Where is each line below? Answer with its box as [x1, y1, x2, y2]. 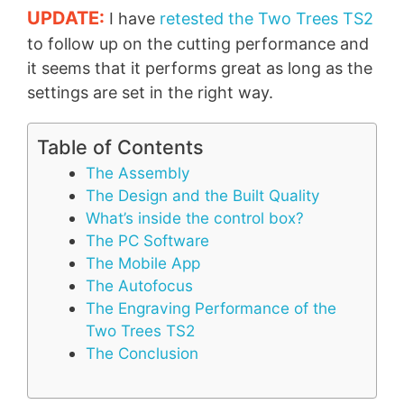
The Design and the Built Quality [86, 185, 320, 205]
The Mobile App [86, 252, 200, 272]
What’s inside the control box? [86, 207, 304, 227]
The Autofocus [86, 275, 193, 295]
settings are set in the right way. [27, 83, 273, 103]
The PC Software [86, 230, 209, 250]
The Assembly [86, 162, 190, 182]
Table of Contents [37, 134, 204, 159]
